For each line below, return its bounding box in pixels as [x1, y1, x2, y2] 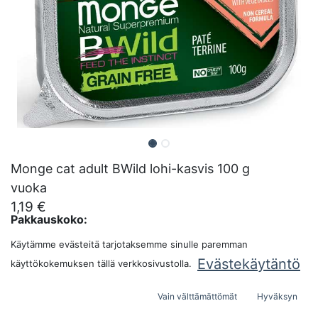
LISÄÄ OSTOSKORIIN [57, 274, 196, 292]
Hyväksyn [256, 291, 297, 302]
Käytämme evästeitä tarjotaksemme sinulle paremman [11, 238, 248, 251]
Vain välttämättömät [158, 291, 238, 302]
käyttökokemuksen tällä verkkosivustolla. [11, 257, 192, 269]
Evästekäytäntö [197, 256, 300, 273]
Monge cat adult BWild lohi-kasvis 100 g [11, 161, 250, 176]
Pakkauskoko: [11, 212, 87, 226]
